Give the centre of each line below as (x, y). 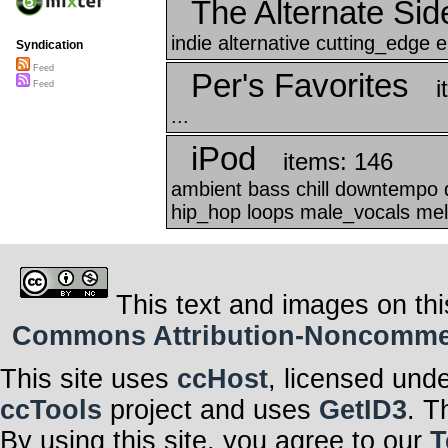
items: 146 (337, 161)
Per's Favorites (299, 85)
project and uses (210, 409)
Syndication (49, 45)
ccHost (222, 378)
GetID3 (363, 409)
